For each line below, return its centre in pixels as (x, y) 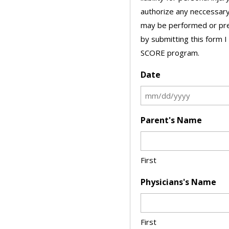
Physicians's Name (178, 182)
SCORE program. (170, 52)
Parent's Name (171, 120)
